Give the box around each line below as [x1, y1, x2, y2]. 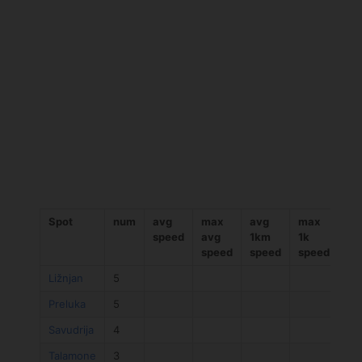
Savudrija [48, 323, 94, 337]
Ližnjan [48, 271, 83, 285]
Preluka [48, 297, 86, 311]
